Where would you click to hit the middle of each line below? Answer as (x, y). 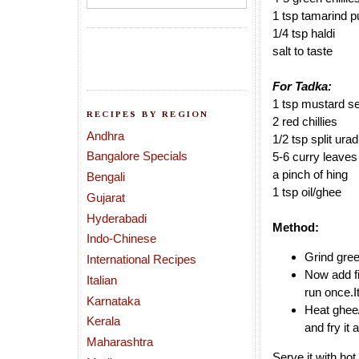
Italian (102, 280)
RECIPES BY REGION (148, 114)
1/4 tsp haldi (304, 34)
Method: (296, 228)
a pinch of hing (310, 175)
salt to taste (303, 51)
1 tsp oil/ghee (307, 192)
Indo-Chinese (121, 239)
